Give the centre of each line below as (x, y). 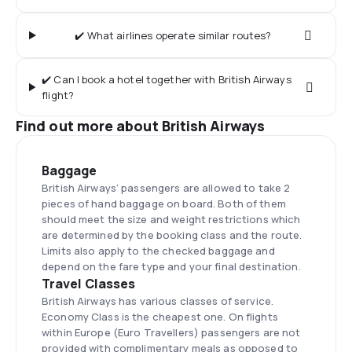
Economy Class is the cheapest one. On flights (160, 317)
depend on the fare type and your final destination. (171, 266)
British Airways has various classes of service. (158, 301)
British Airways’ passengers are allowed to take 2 (166, 188)
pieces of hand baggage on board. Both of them (164, 203)
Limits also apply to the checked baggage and (158, 251)
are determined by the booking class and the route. (172, 235)
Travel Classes (89, 284)
